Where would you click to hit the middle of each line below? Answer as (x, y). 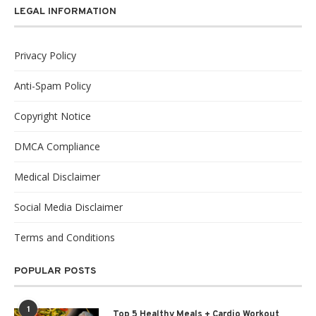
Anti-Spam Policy (53, 86)
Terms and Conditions (65, 238)
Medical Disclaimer (57, 177)
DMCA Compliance (57, 147)
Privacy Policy (45, 56)
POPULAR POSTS (55, 272)
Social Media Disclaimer (68, 207)
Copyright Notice (53, 116)
